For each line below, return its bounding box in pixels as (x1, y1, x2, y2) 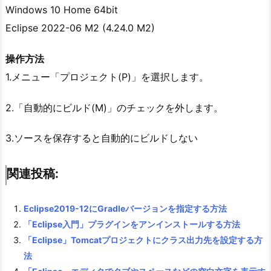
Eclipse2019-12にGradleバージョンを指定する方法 (24, 203, 227, 214)
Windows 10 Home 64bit (5, 4, 118, 16)
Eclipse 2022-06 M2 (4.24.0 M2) (5, 22, 155, 34)
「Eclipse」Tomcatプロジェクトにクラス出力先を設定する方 (24, 234, 263, 245)
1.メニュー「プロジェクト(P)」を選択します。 (5, 70, 209, 83)
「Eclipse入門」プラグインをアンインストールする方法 (24, 218, 240, 229)
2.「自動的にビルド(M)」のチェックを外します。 (5, 101, 223, 114)
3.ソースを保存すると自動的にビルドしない (5, 132, 198, 145)
